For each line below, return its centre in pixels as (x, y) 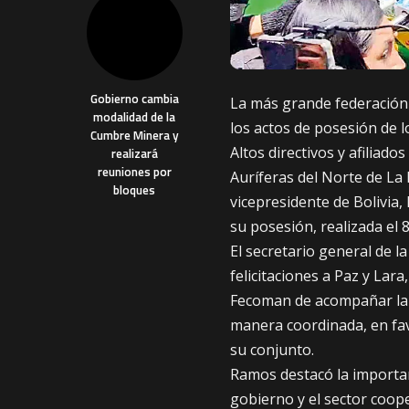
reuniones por (134, 172)
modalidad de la (134, 117)
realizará (134, 153)
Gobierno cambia (134, 99)
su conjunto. (272, 350)
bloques (134, 190)
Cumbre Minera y (134, 135)
